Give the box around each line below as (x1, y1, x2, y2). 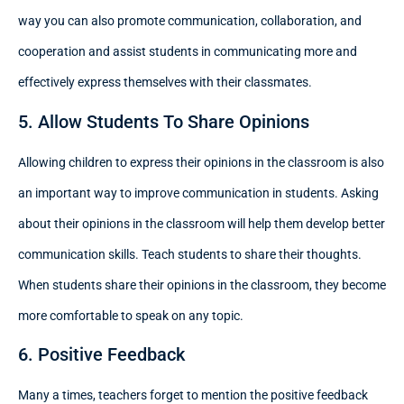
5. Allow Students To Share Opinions (18, 110, 309, 133)
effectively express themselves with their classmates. (18, 75, 312, 90)
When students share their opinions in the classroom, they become (18, 277, 386, 292)
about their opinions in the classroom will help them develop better (18, 216, 385, 231)
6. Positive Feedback (18, 344, 185, 366)
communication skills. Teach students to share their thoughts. (18, 246, 362, 262)
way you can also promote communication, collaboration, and (18, 14, 362, 29)
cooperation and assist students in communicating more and (18, 44, 357, 60)
